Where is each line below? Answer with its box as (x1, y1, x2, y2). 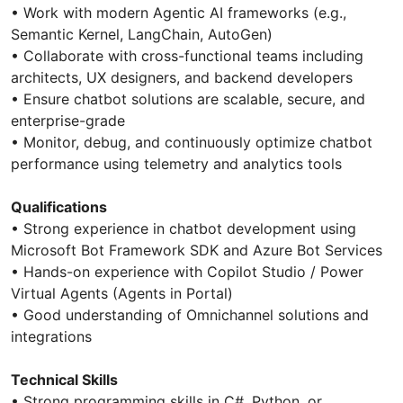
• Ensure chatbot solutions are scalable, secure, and (11, 90, 365, 109)
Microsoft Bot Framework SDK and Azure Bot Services (11, 241, 382, 260)
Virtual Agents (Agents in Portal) (11, 284, 233, 303)
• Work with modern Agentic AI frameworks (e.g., (11, 4, 346, 22)
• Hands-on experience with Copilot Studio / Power (11, 263, 363, 282)
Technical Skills (11, 371, 118, 390)
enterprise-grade (11, 112, 125, 130)
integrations (11, 327, 92, 346)
